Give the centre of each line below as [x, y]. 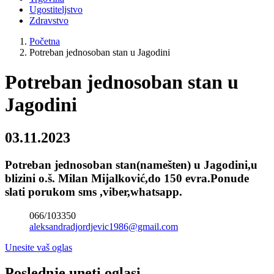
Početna [45, 41]
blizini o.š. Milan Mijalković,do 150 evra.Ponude [127, 178]
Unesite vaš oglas [39, 247]
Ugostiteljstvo [56, 9]
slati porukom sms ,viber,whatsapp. [94, 191]
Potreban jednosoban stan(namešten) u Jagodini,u [131, 165]
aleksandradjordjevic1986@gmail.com [104, 226]
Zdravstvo [49, 20]
